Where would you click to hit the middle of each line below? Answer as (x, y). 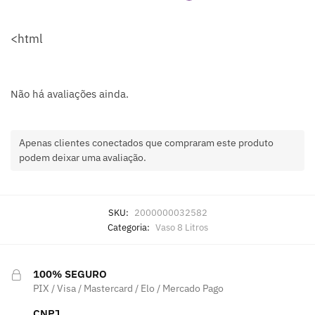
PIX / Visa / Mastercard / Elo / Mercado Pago (128, 288)
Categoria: (129, 227)
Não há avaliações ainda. (70, 94)
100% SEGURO (70, 274)
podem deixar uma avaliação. (83, 157)
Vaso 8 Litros (181, 227)
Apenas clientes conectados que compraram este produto (146, 142)
